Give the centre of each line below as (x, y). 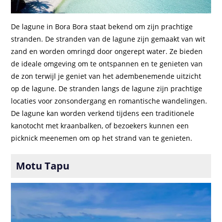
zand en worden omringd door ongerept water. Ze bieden (107, 52)
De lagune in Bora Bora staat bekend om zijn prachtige (102, 27)
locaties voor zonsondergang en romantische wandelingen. (109, 101)
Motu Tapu (43, 166)
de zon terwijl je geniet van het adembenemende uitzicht (106, 76)
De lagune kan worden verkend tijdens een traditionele (103, 113)
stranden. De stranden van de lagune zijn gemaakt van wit (108, 39)
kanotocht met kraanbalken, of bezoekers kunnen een (100, 126)
